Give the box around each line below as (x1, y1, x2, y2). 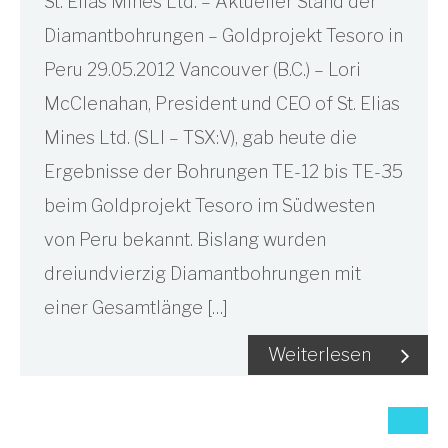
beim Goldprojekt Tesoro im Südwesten (44, 195, 375, 216)
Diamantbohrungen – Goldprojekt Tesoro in (44, 25, 403, 46)
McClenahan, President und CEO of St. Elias (44, 93, 400, 114)
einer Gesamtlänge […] (44, 297, 228, 318)
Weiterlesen (268, 344, 371, 365)
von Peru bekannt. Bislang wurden (44, 229, 326, 250)
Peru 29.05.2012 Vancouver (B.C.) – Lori (44, 59, 361, 80)
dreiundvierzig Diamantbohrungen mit (44, 263, 361, 284)
